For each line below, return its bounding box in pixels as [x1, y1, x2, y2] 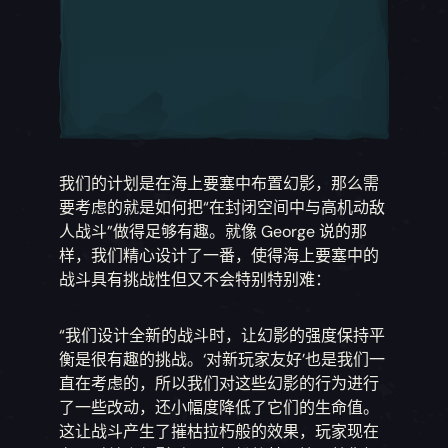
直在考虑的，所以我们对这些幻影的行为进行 [59, 372, 380, 394]
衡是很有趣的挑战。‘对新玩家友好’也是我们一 [59, 348, 386, 370]
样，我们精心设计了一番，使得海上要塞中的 [59, 244, 380, 266]
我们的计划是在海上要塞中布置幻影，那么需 [59, 172, 380, 194]
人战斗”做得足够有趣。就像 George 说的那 [59, 220, 368, 242]
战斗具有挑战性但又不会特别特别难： [59, 268, 332, 290]
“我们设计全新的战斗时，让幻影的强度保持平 [59, 324, 386, 346]
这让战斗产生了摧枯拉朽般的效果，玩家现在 [59, 420, 380, 442]
